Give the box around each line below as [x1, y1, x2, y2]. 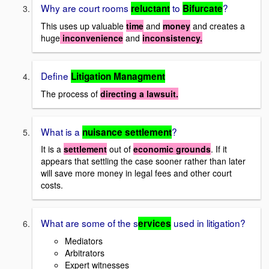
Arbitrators [65, 247, 104, 259]
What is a [41, 124, 82, 138]
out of [107, 143, 133, 156]
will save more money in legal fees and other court [41, 167, 232, 180]
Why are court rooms [41, 1, 131, 15]
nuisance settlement [82, 125, 172, 139]
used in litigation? [171, 216, 246, 230]
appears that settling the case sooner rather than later [41, 155, 246, 168]
